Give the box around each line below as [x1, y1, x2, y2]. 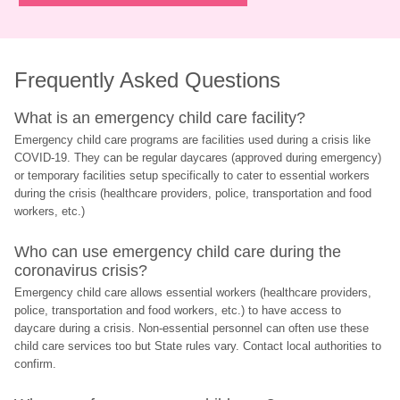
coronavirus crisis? [14, 262, 148, 279]
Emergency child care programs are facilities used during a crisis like [14, 133, 371, 146]
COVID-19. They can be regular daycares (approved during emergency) [14, 151, 382, 164]
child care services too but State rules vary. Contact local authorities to [14, 339, 382, 353]
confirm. [14, 357, 57, 371]
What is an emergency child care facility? [14, 109, 306, 127]
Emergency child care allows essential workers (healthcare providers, [14, 286, 372, 299]
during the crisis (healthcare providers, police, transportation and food [14, 187, 372, 200]
